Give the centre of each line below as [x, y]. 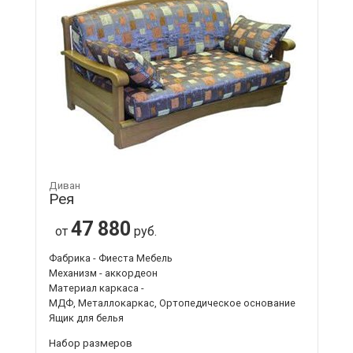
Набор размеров [90, 342]
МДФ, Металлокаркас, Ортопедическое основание [172, 303]
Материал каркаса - [96, 288]
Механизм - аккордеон [103, 273]
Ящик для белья [86, 318]
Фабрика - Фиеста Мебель [110, 258]
